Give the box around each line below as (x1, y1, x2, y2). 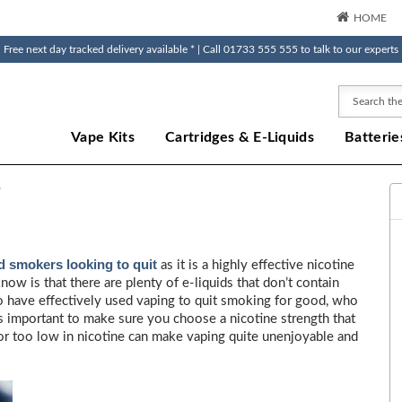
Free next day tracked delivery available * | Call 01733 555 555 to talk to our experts (4, 44, 398, 55)
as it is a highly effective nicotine (157, 258, 354, 272)
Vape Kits (71, 130, 135, 144)
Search (338, 87, 377, 100)
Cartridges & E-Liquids (165, 130, 315, 144)
